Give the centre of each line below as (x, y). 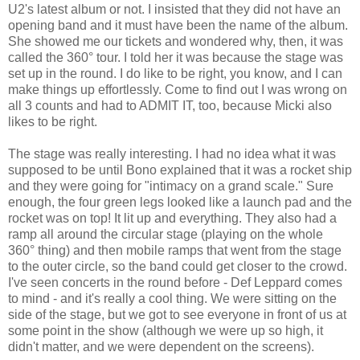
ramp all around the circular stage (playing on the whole (166, 235)
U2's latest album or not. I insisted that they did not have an (174, 10)
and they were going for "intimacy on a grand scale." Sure (171, 186)
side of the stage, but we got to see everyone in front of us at (177, 315)
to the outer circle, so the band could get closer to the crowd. (178, 267)
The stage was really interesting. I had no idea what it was (172, 154)
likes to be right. (53, 122)
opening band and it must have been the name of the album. (178, 26)
